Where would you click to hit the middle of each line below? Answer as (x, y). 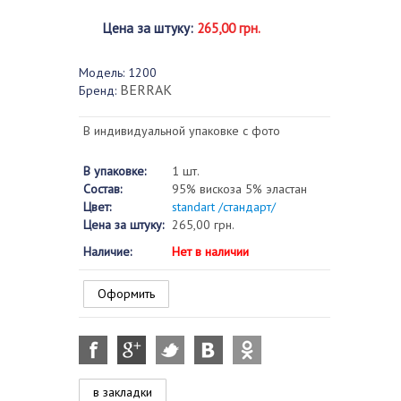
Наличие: (107, 252)
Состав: (102, 189)
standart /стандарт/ (224, 207)
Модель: (102, 73)
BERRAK (146, 90)
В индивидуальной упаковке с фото (182, 131)
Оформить (126, 294)
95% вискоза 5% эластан (239, 189)
